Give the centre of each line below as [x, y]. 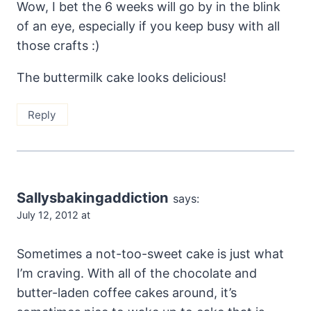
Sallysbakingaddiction [93, 198]
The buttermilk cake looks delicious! [121, 78]
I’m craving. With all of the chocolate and [137, 273]
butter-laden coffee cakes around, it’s [127, 292]
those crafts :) [58, 46]
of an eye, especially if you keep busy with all [148, 26]
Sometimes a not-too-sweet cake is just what [150, 253]
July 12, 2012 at [53, 215]
